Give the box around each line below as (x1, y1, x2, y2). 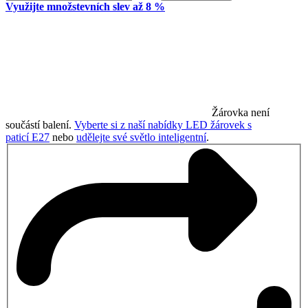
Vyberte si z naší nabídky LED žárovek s (74, 118, 252, 131)
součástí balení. (5, 118, 74, 131)
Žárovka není (212, 106, 269, 118)
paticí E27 (5, 131, 49, 143)
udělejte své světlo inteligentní (76, 131, 206, 143)
